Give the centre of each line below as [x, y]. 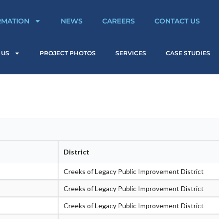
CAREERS [118, 21]
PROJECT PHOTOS [67, 53]
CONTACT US [177, 21]
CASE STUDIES [188, 53]
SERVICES [131, 53]
